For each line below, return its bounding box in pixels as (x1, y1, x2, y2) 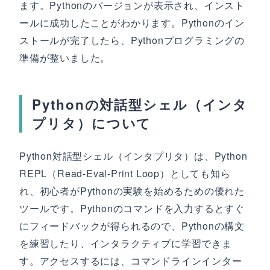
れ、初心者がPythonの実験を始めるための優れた (19, 184, 245, 198)
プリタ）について (32, 113, 152, 133)
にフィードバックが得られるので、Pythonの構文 (19, 219, 245, 233)
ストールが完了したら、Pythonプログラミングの (19, 33, 245, 47)
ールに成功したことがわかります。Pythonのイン (19, 16, 245, 30)
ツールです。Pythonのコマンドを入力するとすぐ (19, 201, 245, 215)
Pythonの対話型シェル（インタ (32, 95, 248, 114)
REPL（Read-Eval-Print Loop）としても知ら (19, 166, 231, 180)
